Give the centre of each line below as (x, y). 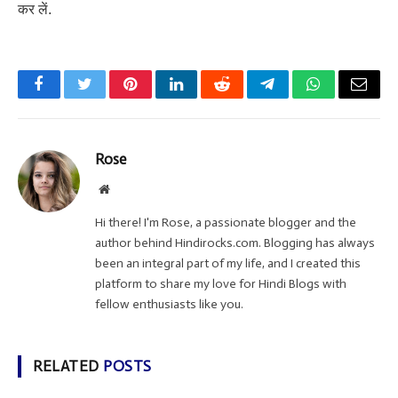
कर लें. (35, 10)
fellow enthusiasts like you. (169, 305)
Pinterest (157, 97)
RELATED (68, 366)
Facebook (69, 97)
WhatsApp (346, 97)
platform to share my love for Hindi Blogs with (221, 284)
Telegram (296, 97)
